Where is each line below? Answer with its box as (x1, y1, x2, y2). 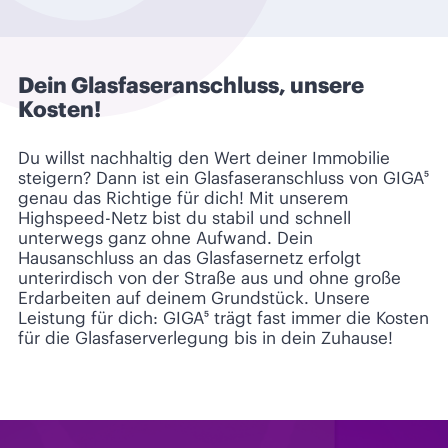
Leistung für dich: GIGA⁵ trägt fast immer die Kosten (18, 306, 429, 329)
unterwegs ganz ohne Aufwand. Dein (18, 226, 313, 249)
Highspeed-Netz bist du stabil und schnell (18, 206, 351, 229)
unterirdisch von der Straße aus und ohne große (18, 266, 401, 289)
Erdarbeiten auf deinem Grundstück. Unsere (18, 286, 370, 309)
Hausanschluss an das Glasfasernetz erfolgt (18, 246, 361, 269)
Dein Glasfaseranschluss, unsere (18, 70, 364, 99)
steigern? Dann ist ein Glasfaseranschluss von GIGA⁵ (18, 166, 429, 189)
